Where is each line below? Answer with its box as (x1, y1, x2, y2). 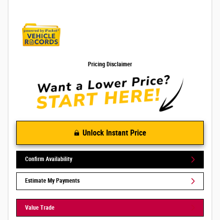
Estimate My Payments (25, 177, 80, 185)
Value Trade (25, 204, 55, 211)
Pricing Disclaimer (88, 61, 132, 68)
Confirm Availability (25, 156, 73, 163)
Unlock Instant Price (82, 128, 146, 137)
